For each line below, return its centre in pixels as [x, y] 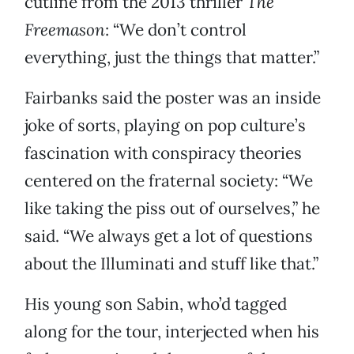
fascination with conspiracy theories [163, 153]
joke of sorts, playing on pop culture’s [165, 126]
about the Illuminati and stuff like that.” [171, 264]
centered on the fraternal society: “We [169, 181]
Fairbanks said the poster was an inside [173, 98]
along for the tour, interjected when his [172, 332]
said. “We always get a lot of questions [169, 236]
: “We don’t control [176, 30]
